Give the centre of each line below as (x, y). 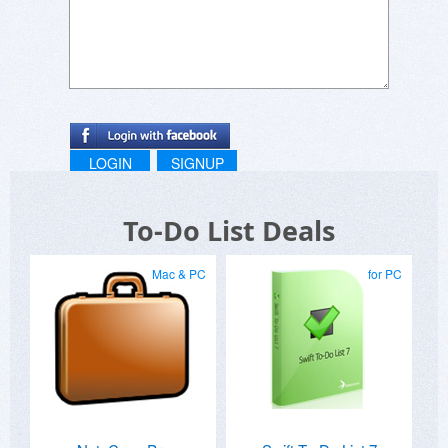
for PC (385, 273)
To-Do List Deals (229, 230)
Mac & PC (179, 273)
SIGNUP (197, 162)
